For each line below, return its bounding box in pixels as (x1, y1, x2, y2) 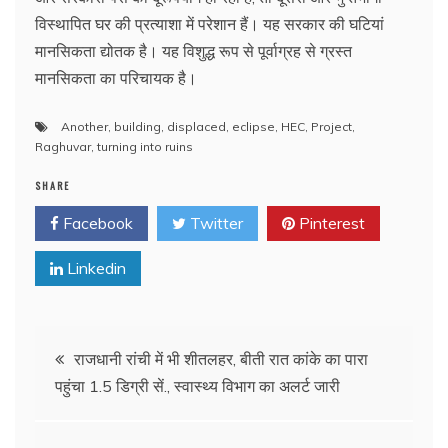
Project (311, 118, 352, 134)
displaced (167, 118, 226, 134)
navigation (34, 381, 156, 429)
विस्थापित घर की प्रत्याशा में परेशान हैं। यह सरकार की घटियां (35, 13, 384, 34)
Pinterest (295, 212, 365, 233)
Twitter (186, 212, 243, 233)
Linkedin (63, 257, 126, 278)
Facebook (59, 212, 133, 233)
